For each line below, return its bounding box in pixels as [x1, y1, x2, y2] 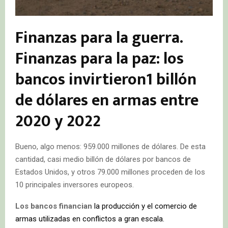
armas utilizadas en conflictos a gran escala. [15, 214, 164, 223]
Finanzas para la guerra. [15, 24, 182, 51]
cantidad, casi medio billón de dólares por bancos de [15, 154, 191, 164]
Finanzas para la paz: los [15, 45, 184, 72]
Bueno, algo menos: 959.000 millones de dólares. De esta [15, 141, 206, 151]
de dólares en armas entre [15, 87, 198, 114]
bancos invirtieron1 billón [15, 66, 196, 93]
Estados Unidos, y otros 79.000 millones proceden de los [15, 167, 205, 177]
